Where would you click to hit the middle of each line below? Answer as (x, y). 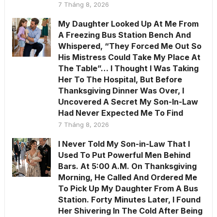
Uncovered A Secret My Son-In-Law (128, 101)
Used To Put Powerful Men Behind (124, 155)
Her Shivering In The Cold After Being (130, 210)
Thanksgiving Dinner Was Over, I (121, 90)
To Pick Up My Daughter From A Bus (128, 188)
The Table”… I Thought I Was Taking (128, 68)
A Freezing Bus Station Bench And (124, 35)
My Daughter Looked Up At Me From (128, 23)
